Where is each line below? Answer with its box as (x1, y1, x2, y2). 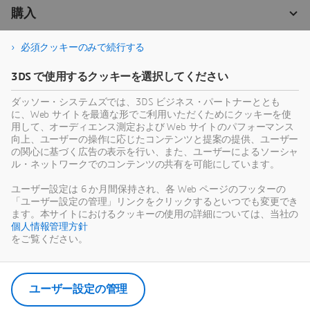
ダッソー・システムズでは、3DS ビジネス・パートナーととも (11, 98, 281, 107)
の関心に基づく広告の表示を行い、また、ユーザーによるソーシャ (11, 147, 299, 157)
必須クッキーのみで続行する (20, 43, 145, 53)
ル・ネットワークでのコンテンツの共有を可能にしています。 (11, 160, 280, 170)
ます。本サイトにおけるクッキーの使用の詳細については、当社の (11, 210, 299, 219)
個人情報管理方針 (11, 222, 88, 232)
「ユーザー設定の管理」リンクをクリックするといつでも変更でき (11, 197, 299, 207)
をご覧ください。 (11, 235, 88, 244)
